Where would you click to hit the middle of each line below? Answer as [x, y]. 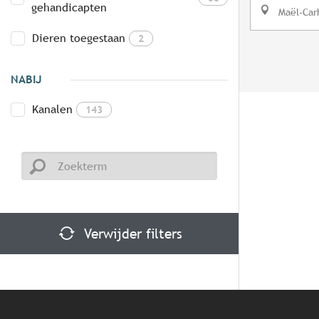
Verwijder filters [133, 234]
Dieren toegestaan [79, 38]
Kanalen [52, 110]
